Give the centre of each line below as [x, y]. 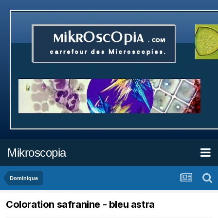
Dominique [24, 178]
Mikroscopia [37, 152]
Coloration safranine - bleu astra [80, 205]
